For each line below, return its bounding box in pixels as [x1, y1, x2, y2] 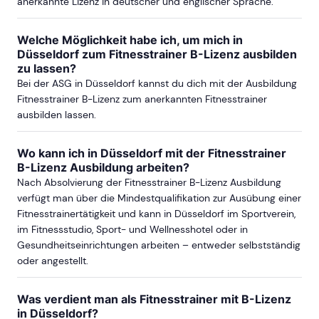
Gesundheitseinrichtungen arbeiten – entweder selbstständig [17, 238, 300, 251]
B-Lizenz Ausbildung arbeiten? [17, 159, 189, 174]
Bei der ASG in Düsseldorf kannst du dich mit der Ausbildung [17, 76, 297, 90]
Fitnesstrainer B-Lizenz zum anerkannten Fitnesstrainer [17, 92, 267, 105]
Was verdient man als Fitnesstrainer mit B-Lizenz [17, 291, 291, 306]
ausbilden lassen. [17, 108, 96, 121]
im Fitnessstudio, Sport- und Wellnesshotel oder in [17, 222, 248, 236]
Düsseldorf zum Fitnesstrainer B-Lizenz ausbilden [17, 46, 297, 61]
